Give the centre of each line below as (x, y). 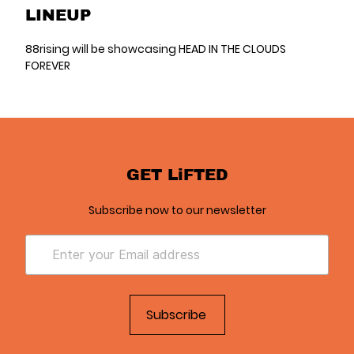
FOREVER (48, 66)
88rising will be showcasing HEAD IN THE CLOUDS (156, 49)
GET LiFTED (177, 174)
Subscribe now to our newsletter (177, 210)
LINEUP (58, 14)
